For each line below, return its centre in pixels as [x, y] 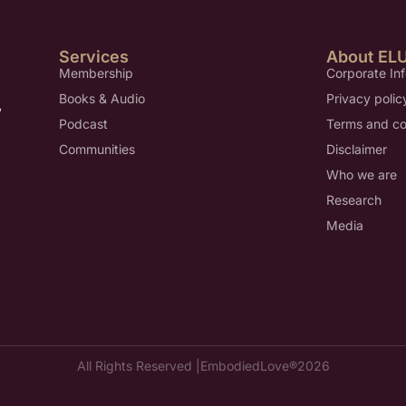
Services [93, 56]
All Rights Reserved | [138, 366]
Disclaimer [356, 149]
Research [353, 199]
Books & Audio [101, 98]
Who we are [361, 174]
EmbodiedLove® [248, 366]
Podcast [83, 123]
